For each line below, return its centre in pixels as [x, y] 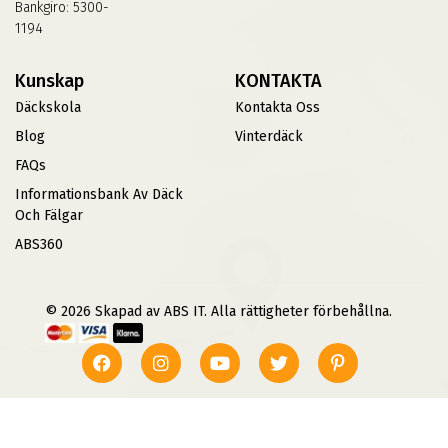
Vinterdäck [269, 136]
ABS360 [39, 244]
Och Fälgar [49, 215]
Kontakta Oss [277, 107]
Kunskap [49, 80]
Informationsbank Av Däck [99, 194]
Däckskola [48, 107]
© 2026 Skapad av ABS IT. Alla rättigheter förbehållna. [220, 311]
